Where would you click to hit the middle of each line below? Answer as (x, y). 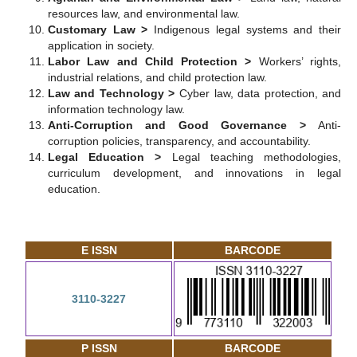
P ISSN (99, 349)
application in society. (101, 46)
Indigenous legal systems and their (248, 30)
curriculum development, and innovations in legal (194, 173)
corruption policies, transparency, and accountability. (179, 141)
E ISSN (99, 251)
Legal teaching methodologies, (257, 157)
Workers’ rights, (300, 62)
